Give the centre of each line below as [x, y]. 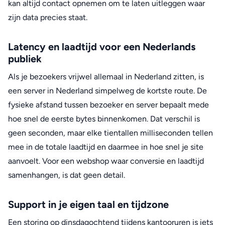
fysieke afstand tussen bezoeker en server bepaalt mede [108, 105]
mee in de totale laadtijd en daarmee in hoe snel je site [106, 147]
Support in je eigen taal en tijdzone [88, 205]
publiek [25, 59]
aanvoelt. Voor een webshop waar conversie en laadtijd [106, 161]
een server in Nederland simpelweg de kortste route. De [107, 91]
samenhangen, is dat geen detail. [67, 175]
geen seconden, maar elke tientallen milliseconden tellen [110, 133]
